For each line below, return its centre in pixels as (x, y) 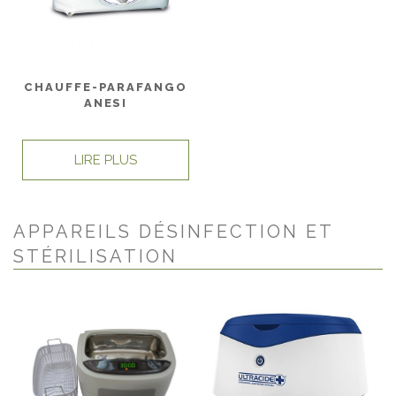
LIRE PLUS (106, 160)
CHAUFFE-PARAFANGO (106, 88)
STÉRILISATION (95, 257)
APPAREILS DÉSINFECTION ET (174, 232)
